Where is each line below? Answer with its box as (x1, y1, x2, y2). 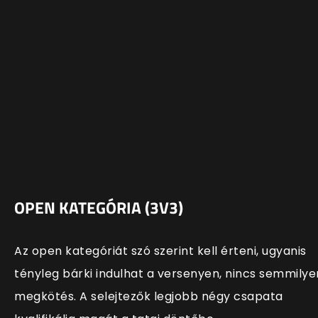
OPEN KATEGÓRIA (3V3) (14, 195, 183, 220)
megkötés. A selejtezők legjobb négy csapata (14, 288, 283, 305)
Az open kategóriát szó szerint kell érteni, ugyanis (14, 243, 307, 260)
